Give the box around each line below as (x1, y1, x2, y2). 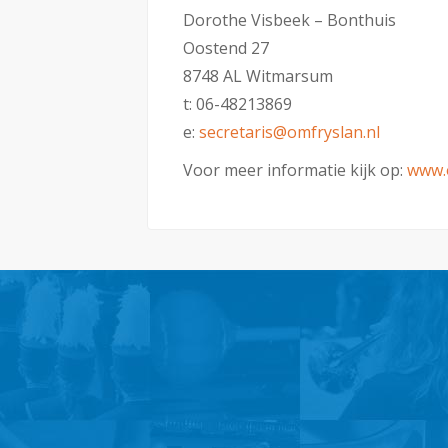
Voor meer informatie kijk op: (183, 158, 407, 181)
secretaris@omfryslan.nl (199, 120, 380, 143)
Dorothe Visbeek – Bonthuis (183, 8, 396, 31)
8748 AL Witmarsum (183, 64, 333, 87)
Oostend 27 (183, 36, 269, 59)
